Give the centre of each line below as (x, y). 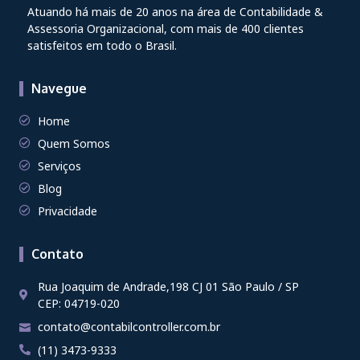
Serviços (59, 166)
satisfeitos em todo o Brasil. (102, 45)
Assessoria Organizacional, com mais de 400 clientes (166, 28)
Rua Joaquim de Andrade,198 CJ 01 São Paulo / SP (168, 286)
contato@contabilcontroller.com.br (129, 326)
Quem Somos (74, 143)
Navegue (59, 88)
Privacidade (67, 211)
